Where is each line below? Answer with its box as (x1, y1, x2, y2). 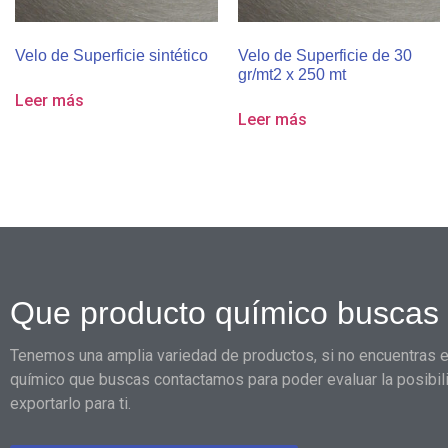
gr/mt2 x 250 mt (237, 65, 346, 83)
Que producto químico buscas (10, 295, 439, 331)
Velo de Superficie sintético (15, 46, 208, 64)
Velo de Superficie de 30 (237, 46, 412, 64)
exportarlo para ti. (10, 394, 131, 413)
